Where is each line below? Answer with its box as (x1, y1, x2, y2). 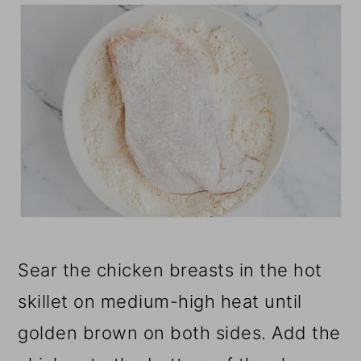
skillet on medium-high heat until (18, 290, 302, 312)
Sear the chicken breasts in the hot (18, 259, 322, 280)
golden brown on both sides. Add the (18, 322, 341, 343)
